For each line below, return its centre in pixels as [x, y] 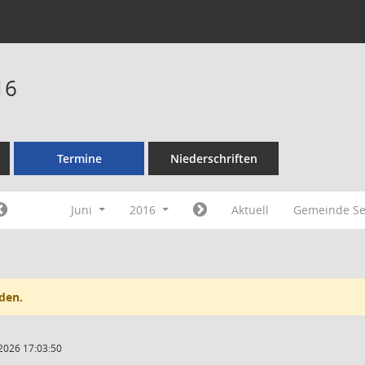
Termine [79, 158]
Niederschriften [213, 158]
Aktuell [250, 210]
